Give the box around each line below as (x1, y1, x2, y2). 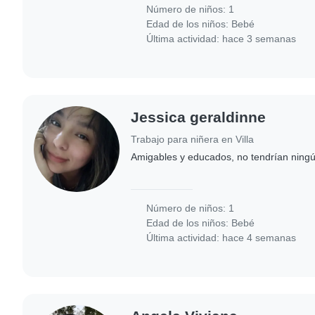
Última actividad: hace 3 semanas (143, 32, 297, 44)
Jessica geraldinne (131, 108, 266, 125)
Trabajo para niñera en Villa (131, 133, 255, 145)
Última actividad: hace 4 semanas (143, 231, 297, 243)
